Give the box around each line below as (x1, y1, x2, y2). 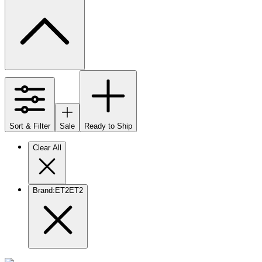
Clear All (33, 143, 61, 152)
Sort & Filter (9, 121, 50, 130)
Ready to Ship (84, 121, 132, 130)
